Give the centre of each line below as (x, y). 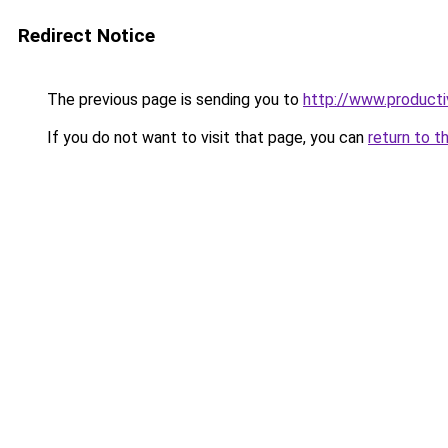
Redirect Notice (86, 35)
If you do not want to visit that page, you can (205, 137)
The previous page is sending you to (173, 99)
